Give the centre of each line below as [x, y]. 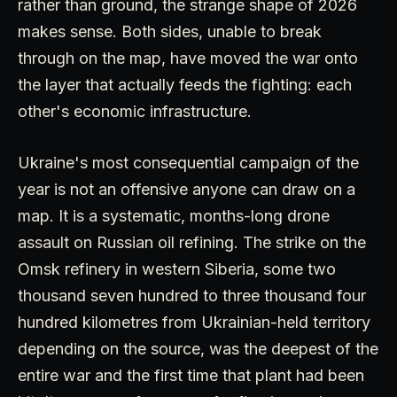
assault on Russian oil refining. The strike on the [192, 242]
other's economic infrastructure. [135, 111]
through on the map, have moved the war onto [188, 58]
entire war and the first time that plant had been [191, 375]
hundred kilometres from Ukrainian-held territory [194, 322]
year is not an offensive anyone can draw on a [187, 189]
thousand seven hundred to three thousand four [192, 295]
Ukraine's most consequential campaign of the [188, 162]
